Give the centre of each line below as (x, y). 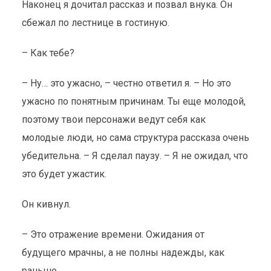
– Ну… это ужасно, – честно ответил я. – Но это (126, 83)
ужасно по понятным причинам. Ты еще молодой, (133, 101)
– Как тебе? (48, 53)
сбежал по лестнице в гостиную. (96, 23)
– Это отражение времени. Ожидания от (113, 234)
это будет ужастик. (64, 174)
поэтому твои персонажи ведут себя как (113, 119)
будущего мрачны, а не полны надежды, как (123, 253)
